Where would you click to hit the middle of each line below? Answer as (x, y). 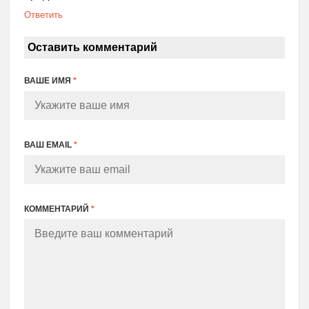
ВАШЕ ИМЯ (49, 81)
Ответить (43, 15)
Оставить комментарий (92, 48)
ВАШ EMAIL (49, 145)
